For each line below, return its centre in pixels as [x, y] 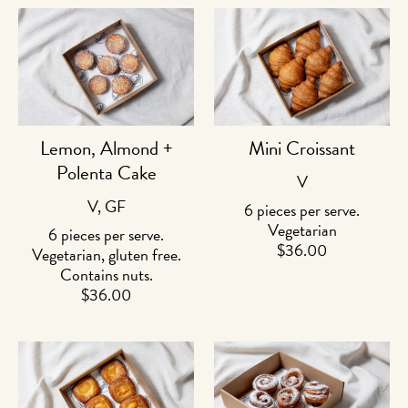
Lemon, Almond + [106, 148]
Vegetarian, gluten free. [106, 254]
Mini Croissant [302, 148]
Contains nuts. [106, 274]
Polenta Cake [106, 173]
